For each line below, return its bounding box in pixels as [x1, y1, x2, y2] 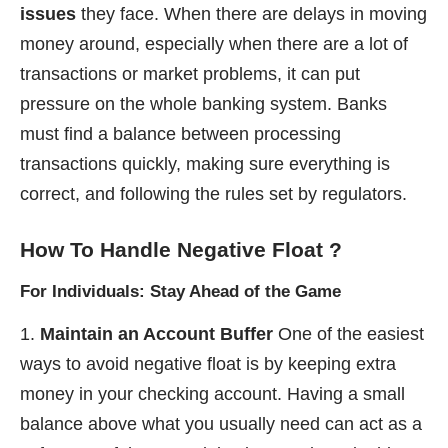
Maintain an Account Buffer [40, 323, 273, 344]
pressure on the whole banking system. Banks [20, 94, 387, 115]
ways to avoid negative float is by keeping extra [20, 353, 396, 374]
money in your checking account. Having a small [20, 383, 405, 404]
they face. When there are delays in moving [76, 4, 427, 25]
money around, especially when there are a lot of [20, 34, 408, 55]
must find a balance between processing [20, 124, 341, 145]
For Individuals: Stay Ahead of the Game [20, 281, 341, 301]
